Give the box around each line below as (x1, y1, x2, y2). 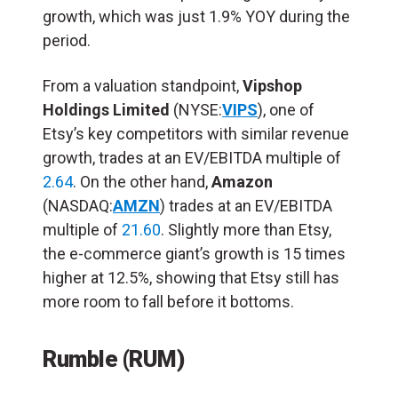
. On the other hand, (73, 172, 211, 192)
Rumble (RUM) (43, 346, 184, 373)
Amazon (211, 172, 273, 192)
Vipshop (243, 76, 302, 96)
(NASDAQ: (43, 196, 113, 216)
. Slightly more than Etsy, (161, 220, 331, 240)
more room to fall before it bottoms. (43, 292, 298, 312)
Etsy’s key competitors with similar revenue (43, 124, 349, 144)
